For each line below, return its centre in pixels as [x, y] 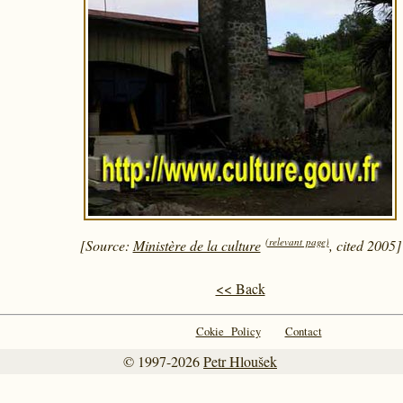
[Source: [106, 245]
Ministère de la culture [197, 245]
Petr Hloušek [240, 361]
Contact [303, 331]
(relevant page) [297, 242]
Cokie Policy [228, 331]
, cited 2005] [365, 245]
